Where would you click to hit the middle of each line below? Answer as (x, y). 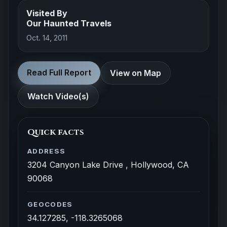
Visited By (47, 13)
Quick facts (56, 132)
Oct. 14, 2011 (47, 38)
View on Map (136, 73)
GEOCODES (50, 204)
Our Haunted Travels (69, 23)
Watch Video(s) (58, 96)
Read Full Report (59, 72)
